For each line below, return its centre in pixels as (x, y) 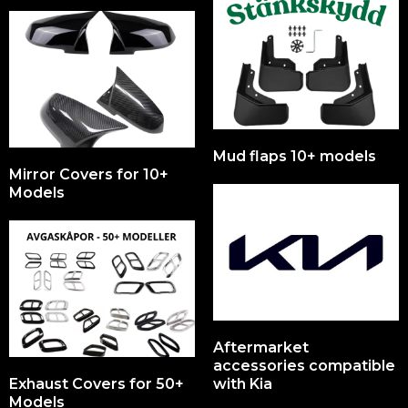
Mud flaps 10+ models (295, 156)
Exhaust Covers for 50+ (97, 384)
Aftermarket (261, 347)
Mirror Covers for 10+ (89, 174)
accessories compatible (304, 366)
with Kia (243, 384)
